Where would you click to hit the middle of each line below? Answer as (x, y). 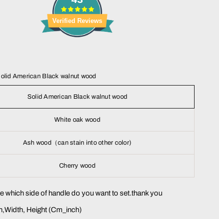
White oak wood (77, 120)
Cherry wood (77, 166)
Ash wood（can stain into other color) (77, 143)
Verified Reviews (77, 21)
